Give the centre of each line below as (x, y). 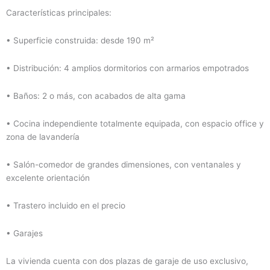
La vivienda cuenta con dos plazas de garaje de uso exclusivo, (127, 261)
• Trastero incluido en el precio (66, 205)
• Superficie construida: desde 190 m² (80, 41)
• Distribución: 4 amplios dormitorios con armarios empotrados (127, 68)
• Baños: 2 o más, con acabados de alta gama (96, 96)
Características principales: (59, 13)
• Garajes (24, 233)
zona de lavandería (43, 137)
